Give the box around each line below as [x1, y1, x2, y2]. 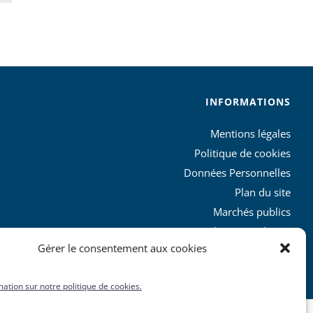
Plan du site [234, 184, 291, 199]
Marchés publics [212, 204, 291, 219]
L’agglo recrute [219, 243, 291, 258]
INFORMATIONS [205, 94, 291, 108]
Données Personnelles [183, 165, 291, 180]
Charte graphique [207, 224, 291, 238]
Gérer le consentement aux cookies [37, 241, 207, 255]
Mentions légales [210, 126, 291, 140]
